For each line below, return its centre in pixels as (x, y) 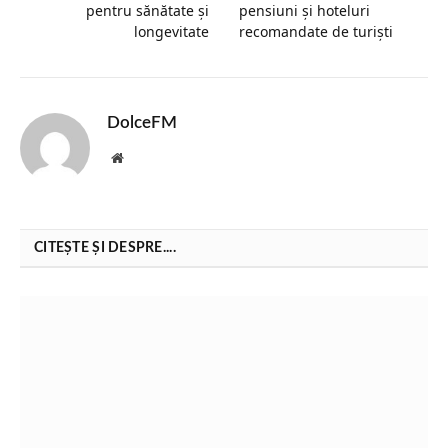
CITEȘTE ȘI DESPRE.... (105, 247)
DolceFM (142, 122)
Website (144, 156)
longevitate (171, 31)
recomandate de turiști (316, 31)
